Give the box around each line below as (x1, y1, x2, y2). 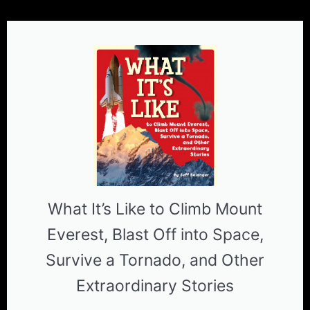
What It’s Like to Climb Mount (48, 199, 262, 219)
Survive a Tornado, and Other (46, 250, 264, 271)
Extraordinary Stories (76, 276, 234, 296)
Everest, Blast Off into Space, (46, 225, 264, 245)
